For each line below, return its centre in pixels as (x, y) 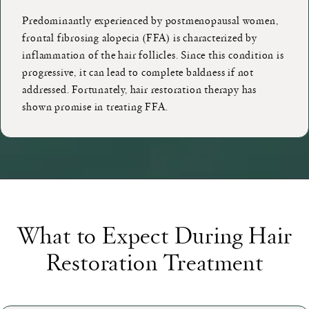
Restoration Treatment (154, 261)
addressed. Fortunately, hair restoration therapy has (140, 89)
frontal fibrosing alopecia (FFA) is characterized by (140, 38)
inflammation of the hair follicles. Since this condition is (153, 55)
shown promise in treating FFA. (95, 107)
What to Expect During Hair (154, 234)
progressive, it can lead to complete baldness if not (138, 72)
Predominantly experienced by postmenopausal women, (150, 20)
